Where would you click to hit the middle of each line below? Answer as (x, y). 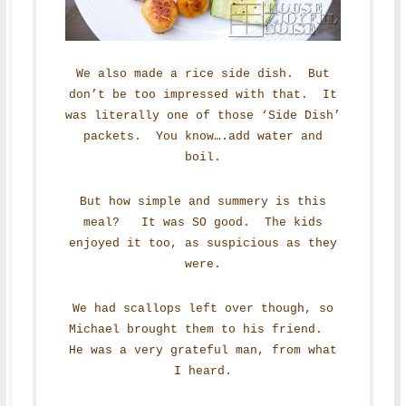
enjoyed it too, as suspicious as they (203, 243)
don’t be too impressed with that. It (203, 94)
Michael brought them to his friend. (203, 329)
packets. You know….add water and (203, 136)
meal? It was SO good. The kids (203, 222)
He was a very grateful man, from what (203, 350)
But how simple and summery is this (203, 201)
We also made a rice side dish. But (203, 73)
